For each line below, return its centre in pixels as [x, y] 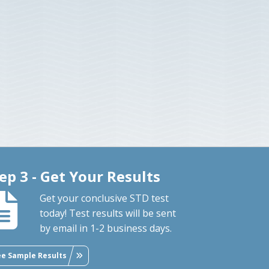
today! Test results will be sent [108, 213]
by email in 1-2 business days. [106, 228]
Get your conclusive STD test [104, 198]
